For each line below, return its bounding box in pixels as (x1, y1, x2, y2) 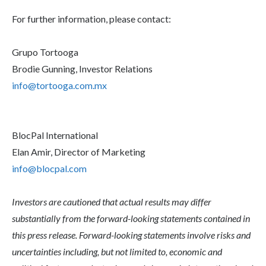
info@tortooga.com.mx (12, 79, 107, 91)
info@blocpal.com (12, 162, 87, 174)
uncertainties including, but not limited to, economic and (12, 245, 222, 257)
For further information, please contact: (12, 12, 171, 24)
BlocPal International (12, 129, 98, 141)
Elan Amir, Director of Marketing (12, 145, 145, 157)
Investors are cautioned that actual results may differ (12, 195, 211, 207)
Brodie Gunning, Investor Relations (12, 62, 153, 74)
